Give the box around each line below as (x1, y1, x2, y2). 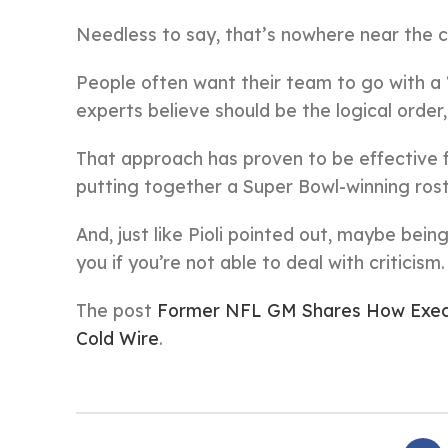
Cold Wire (76, 327, 159, 349)
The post (76, 299, 157, 321)
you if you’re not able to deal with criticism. (76, 251, 445, 273)
